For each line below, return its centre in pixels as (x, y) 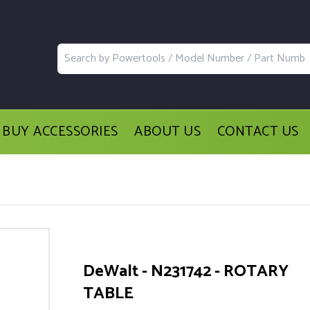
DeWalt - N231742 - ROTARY (186, 271)
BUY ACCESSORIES (60, 132)
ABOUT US (168, 132)
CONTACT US (258, 132)
